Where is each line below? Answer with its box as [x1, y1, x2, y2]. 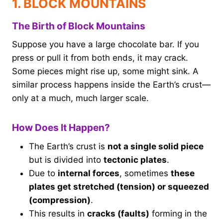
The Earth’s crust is [29, 141, 108, 151]
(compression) [29, 195, 91, 205]
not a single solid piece [108, 141, 204, 151]
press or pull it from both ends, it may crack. [12, 53, 188, 63]
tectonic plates [104, 154, 167, 165]
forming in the [149, 208, 207, 219]
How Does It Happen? [12, 122, 110, 134]
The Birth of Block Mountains [12, 20, 145, 32]
